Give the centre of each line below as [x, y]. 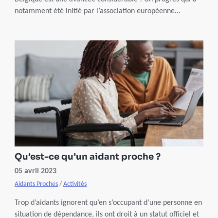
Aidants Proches [36, 184]
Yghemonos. [34, 34]
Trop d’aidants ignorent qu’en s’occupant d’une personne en [108, 203]
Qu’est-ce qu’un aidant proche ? [88, 157]
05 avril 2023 [36, 172]
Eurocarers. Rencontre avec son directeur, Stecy [90, 23]
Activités [75, 184]
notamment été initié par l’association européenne [95, 11]
